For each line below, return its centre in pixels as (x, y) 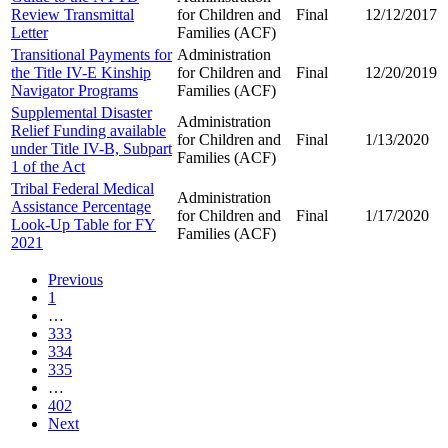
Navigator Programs (74, 90)
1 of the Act (48, 166)
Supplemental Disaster (81, 112)
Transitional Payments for (91, 54)
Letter (29, 32)
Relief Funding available (88, 130)
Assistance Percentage (81, 206)
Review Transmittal (72, 14)
